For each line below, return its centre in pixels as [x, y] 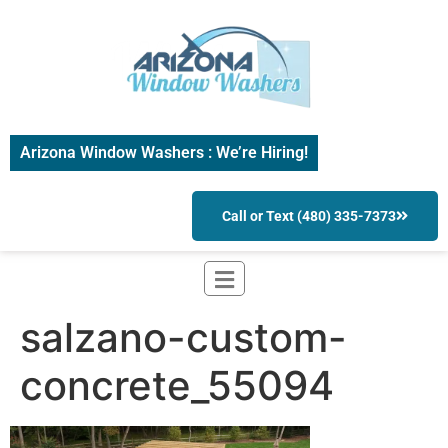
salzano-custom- [183, 338]
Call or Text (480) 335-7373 [309, 216]
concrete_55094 [177, 386]
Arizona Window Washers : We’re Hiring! [164, 153]
